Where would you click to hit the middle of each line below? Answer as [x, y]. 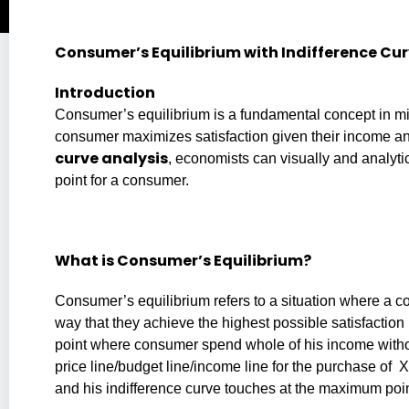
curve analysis [111, 158]
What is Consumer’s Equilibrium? [183, 260]
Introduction [105, 92]
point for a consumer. [122, 180]
